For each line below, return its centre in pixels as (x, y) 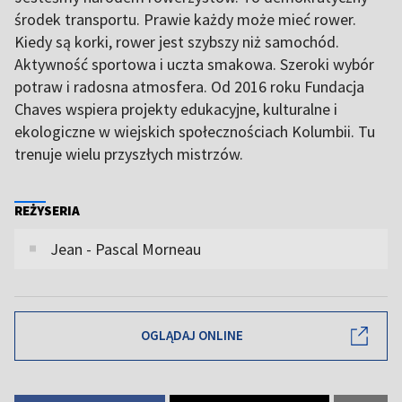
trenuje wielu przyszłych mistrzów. (129, 153)
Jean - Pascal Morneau (126, 249)
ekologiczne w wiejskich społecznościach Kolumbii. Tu (195, 131)
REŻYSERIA (47, 210)
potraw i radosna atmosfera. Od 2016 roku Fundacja (189, 86)
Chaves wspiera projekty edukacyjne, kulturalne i (176, 109)
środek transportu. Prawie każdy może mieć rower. (185, 19)
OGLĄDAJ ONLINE (192, 336)
